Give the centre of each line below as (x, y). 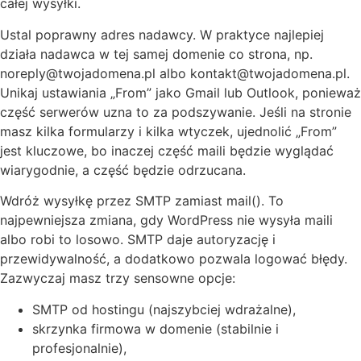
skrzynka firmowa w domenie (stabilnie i (156, 328)
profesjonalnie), (79, 348)
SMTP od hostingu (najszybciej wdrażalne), (164, 309)
